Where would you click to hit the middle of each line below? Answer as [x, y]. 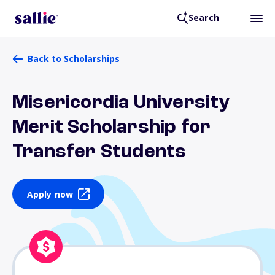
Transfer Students [99, 152]
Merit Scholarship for [112, 128]
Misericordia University [121, 103]
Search [203, 18]
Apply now [50, 194]
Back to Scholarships [74, 59]
